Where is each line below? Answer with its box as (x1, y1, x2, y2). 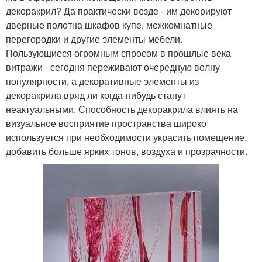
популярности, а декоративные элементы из (6, 74, 199, 88)
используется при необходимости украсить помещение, (6, 130, 247, 144)
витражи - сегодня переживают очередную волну (6, 60, 220, 74)
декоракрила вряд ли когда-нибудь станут (6, 88, 186, 102)
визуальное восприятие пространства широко (6, 116, 206, 130)
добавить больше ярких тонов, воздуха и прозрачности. (6, 144, 247, 158)
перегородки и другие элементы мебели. (6, 32, 182, 46)
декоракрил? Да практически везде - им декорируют (6, 4, 232, 18)
